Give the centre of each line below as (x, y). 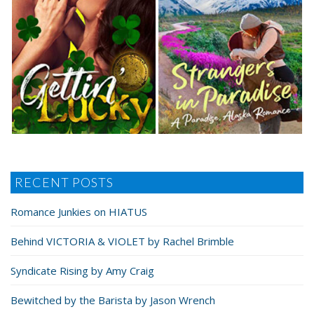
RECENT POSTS (64, 182)
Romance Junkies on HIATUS (79, 211)
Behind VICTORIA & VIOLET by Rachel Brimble (122, 241)
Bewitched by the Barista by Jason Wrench (113, 300)
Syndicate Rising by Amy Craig (82, 270)
